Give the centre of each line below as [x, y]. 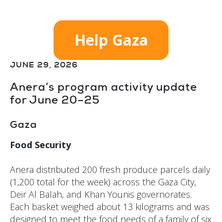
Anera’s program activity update [104, 87]
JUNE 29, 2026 [44, 65]
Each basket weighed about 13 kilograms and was [110, 207]
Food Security [40, 145]
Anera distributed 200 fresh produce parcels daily [110, 170]
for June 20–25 [55, 100]
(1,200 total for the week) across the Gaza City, [103, 182]
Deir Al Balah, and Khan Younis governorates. [101, 194]
